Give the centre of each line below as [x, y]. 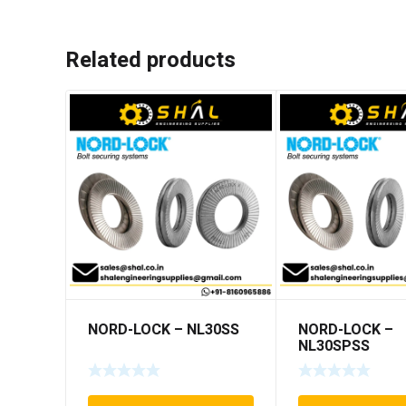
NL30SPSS [334, 347]
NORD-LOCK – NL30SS [164, 330]
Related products [150, 61]
